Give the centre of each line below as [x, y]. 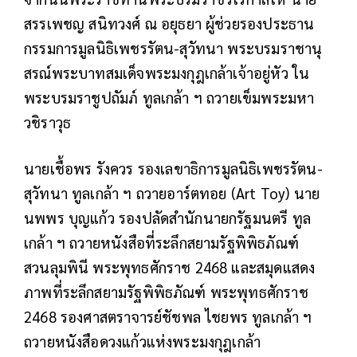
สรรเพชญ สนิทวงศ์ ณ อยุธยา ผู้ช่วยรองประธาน [169, 23]
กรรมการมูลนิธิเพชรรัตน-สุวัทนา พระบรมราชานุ [173, 47]
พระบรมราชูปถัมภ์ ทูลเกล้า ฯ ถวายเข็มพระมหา [169, 97]
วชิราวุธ [48, 122]
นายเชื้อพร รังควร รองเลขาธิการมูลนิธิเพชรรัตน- [173, 168]
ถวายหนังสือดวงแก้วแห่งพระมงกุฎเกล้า [143, 341]
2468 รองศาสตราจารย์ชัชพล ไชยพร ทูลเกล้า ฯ [168, 316]
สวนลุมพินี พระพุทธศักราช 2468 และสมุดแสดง [170, 267]
